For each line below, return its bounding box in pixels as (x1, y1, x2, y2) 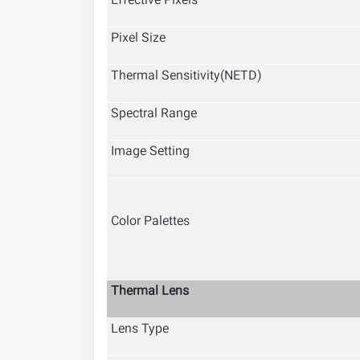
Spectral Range (111, 104, 197, 125)
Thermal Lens (111, 282, 189, 302)
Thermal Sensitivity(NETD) (111, 67, 262, 87)
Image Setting (111, 142, 190, 162)
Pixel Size (111, 29, 166, 49)
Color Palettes (111, 212, 190, 232)
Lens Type (111, 320, 169, 340)
